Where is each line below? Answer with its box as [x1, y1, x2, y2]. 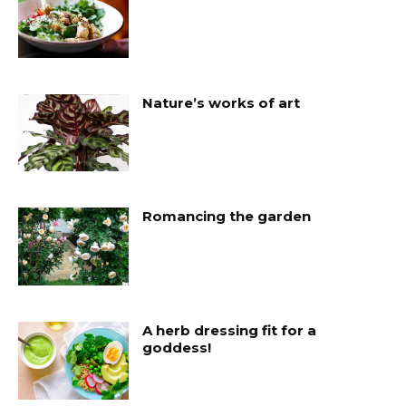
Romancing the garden [142, 208, 312, 226]
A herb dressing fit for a [142, 322, 317, 340]
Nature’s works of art [142, 93, 301, 111]
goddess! [142, 339, 212, 357]
